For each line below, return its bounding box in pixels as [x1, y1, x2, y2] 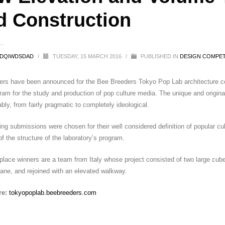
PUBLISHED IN [139, 53, 180, 59]
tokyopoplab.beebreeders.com [9, 189, 96, 196]
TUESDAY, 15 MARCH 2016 [52, 53, 123, 59]
